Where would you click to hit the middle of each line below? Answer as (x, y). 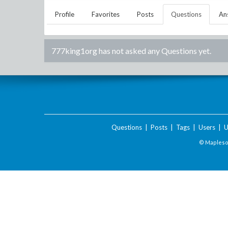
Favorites (106, 14)
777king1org (74, 51)
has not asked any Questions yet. (154, 51)
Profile (65, 14)
